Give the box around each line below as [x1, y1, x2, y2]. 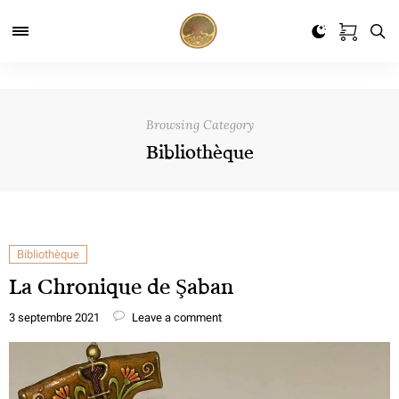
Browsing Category [145, 117, 254, 133]
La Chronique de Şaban [9, 273, 233, 299]
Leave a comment [129, 311, 222, 324]
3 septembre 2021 [9, 310, 100, 324]
